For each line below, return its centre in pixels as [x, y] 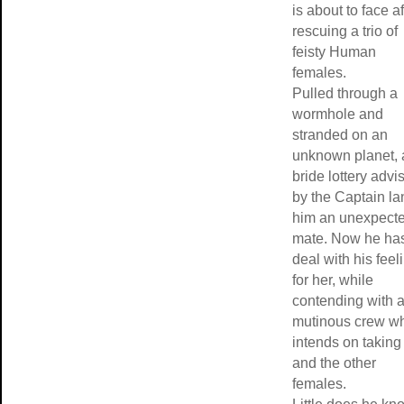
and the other [334, 363]
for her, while [333, 280]
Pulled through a [345, 93]
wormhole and [338, 114]
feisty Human [334, 52]
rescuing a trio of [345, 31]
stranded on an [340, 135]
